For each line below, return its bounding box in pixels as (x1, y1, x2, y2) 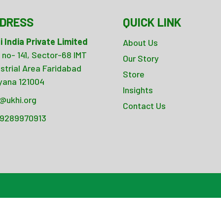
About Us (123, 37, 158, 48)
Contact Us (123, 100, 166, 111)
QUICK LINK (123, 14, 182, 29)
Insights (123, 84, 153, 95)
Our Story (123, 52, 159, 64)
